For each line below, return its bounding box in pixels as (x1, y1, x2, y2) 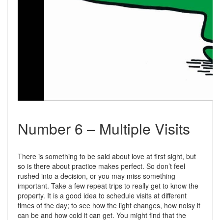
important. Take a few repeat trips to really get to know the (18, 181, 198, 191)
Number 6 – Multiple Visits (18, 118, 190, 139)
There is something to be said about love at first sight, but (18, 151, 196, 161)
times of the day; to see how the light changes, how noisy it (18, 200, 200, 210)
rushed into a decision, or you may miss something (18, 171, 175, 181)
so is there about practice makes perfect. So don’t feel (18, 161, 185, 171)
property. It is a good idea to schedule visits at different (18, 191, 187, 200)
